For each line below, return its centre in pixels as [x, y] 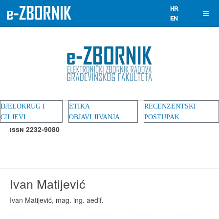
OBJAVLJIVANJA [94, 117]
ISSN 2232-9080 [35, 129]
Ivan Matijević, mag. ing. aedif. [57, 200]
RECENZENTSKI [170, 106]
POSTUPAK [162, 117]
